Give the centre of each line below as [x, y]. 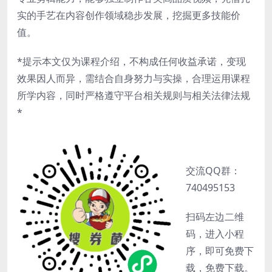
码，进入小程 [215, 233]
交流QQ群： [213, 170]
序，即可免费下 [220, 250]
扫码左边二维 [215, 216]
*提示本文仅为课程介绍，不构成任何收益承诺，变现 [131, 61]
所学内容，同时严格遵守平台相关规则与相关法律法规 [134, 95]
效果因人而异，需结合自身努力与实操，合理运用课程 [134, 78]
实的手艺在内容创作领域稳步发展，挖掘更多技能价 [129, 15]
